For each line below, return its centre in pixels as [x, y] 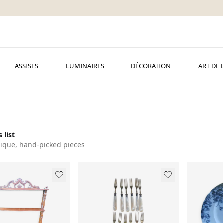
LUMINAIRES [85, 66]
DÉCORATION [151, 66]
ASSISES [26, 66]
